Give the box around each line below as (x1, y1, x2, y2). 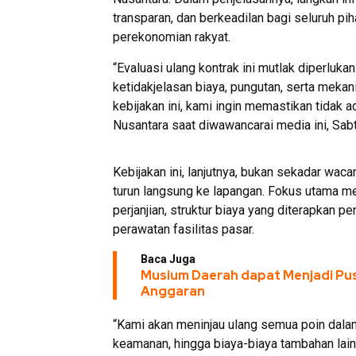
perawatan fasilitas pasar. (113, 221, 254, 237)
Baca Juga (141, 252, 195, 265)
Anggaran (141, 282, 205, 300)
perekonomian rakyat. (113, 29, 230, 44)
